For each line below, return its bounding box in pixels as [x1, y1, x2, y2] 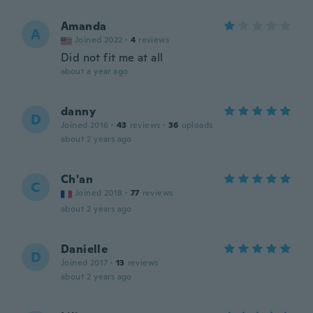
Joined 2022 [75, 34, 123, 45]
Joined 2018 [75, 187, 123, 198]
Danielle [61, 242, 108, 256]
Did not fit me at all [61, 50, 163, 65]
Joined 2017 [61, 257, 108, 268]
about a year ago [61, 66, 129, 77]
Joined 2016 [61, 119, 109, 131]
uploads [181, 119, 213, 131]
